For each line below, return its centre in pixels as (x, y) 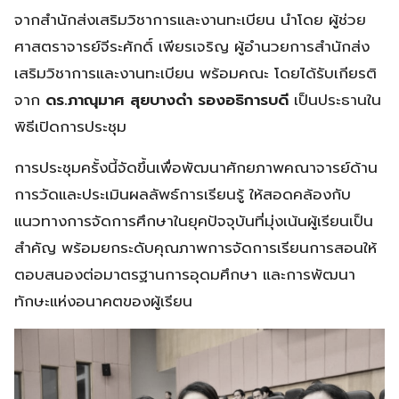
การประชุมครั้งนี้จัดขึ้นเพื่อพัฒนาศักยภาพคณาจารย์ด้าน (196, 167)
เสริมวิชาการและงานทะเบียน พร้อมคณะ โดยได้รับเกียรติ (195, 73)
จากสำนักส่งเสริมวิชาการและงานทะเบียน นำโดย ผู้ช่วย (190, 19)
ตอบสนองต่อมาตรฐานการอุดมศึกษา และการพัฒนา (185, 274)
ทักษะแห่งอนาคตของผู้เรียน (103, 301)
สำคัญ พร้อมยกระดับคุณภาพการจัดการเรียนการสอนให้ (195, 247)
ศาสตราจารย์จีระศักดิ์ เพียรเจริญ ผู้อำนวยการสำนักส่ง (192, 46)
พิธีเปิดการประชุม (70, 126)
